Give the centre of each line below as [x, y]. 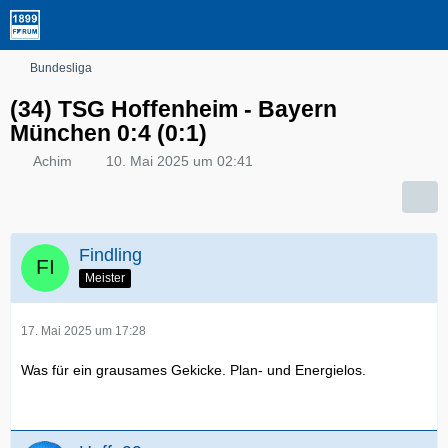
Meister [105, 277]
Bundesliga [61, 68]
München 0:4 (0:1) [108, 133]
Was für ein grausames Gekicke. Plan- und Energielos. [193, 370]
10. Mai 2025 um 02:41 [179, 161]
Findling [110, 255]
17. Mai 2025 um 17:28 [83, 331]
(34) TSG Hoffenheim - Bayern [173, 109]
